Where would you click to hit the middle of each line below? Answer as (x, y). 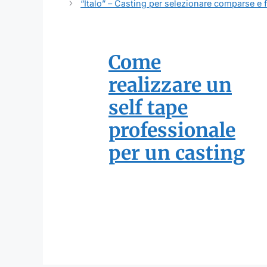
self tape (148, 108)
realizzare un (170, 86)
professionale (172, 131)
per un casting (177, 153)
